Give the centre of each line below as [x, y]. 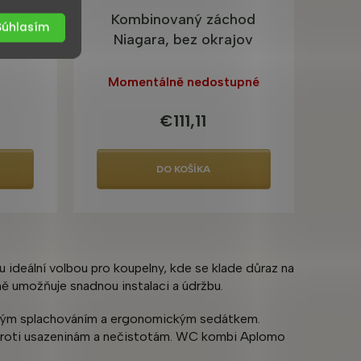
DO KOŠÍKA [184, 169]
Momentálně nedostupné [183, 81]
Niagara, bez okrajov [184, 40]
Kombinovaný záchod [184, 20]
